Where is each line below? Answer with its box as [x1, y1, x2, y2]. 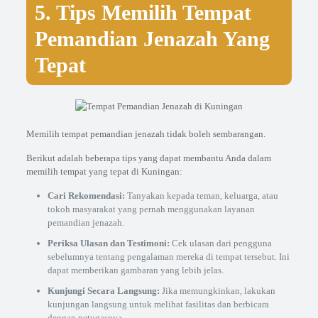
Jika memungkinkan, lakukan [159, 285, 275, 296]
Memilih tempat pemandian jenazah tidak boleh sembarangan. [26, 128, 265, 139]
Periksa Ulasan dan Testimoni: [47, 238, 170, 248]
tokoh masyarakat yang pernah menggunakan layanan [47, 204, 255, 214]
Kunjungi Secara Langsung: [47, 285, 160, 296]
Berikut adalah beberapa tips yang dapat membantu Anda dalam [26, 153, 271, 163]
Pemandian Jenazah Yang [34, 27, 270, 50]
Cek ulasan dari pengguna [169, 238, 272, 248]
